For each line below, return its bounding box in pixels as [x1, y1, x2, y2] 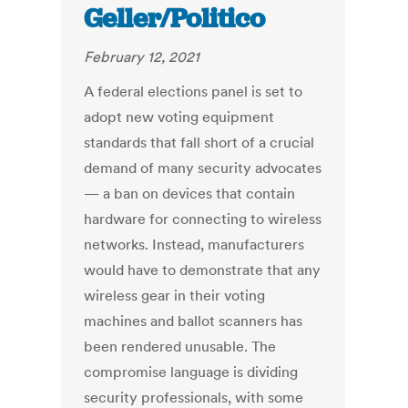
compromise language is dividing [84, 362, 299, 382]
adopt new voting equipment [84, 107, 275, 127]
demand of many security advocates [84, 158, 322, 178]
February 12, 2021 [84, 47, 200, 66]
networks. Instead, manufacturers [84, 235, 305, 254]
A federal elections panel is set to [84, 82, 303, 101]
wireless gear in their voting [84, 286, 266, 305]
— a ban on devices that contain [84, 184, 296, 203]
